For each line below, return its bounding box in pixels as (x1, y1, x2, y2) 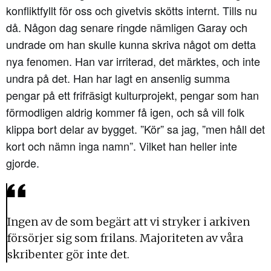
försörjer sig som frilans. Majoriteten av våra (7, 230, 243, 245)
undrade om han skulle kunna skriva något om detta (6, 36, 256, 52)
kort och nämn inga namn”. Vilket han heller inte (6, 137, 237, 154)
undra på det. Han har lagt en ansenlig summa (6, 70, 230, 86)
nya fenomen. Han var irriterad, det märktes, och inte (6, 53, 260, 69)
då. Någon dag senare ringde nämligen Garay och (6, 19, 247, 35)
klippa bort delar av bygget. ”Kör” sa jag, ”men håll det (6, 120, 265, 137)
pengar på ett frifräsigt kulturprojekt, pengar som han (6, 87, 259, 103)
